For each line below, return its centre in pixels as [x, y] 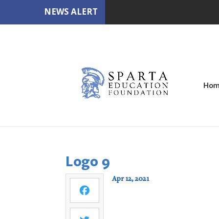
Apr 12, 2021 [131, 179]
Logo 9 [88, 161]
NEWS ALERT [71, 11]
